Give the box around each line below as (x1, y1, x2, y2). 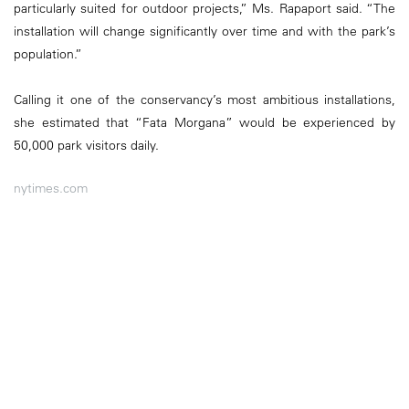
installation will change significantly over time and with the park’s (14, 22, 395, 39)
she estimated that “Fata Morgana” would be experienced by (14, 113, 395, 131)
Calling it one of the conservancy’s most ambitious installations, (14, 90, 395, 108)
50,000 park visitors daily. (14, 136, 159, 153)
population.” (14, 45, 82, 62)
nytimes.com (14, 180, 88, 197)
